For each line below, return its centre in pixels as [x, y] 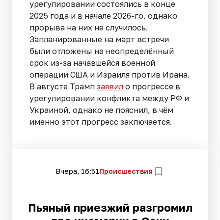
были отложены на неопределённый [102, 51]
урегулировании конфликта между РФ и [109, 98]
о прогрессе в [152, 87]
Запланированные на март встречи [99, 40]
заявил [110, 87]
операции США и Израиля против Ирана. [110, 75]
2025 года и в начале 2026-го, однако [103, 16]
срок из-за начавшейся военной [92, 63]
